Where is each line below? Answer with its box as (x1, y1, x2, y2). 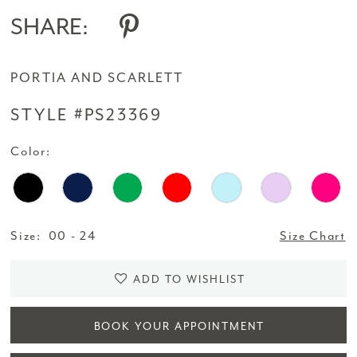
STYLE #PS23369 (10, 104, 163, 126)
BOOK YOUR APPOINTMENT (93, 319, 265, 333)
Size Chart (279, 228, 346, 245)
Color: (10, 143, 51, 159)
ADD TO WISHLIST (133, 273, 245, 287)
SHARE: (10, 12, 89, 42)
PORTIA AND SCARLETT (10, 69, 184, 86)
